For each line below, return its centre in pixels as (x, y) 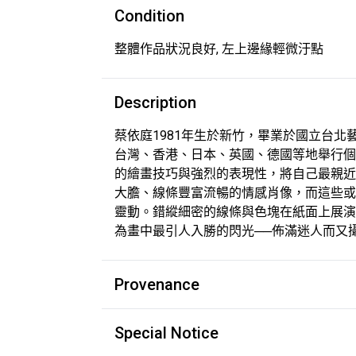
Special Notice (166, 333)
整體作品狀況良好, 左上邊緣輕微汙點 (219, 49)
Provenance (157, 284)
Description (155, 103)
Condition (149, 16)
